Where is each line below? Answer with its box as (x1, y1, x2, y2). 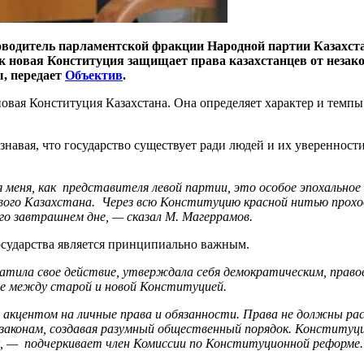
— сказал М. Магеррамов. (112, 209, 253, 223)
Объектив (65, 67, 123, 82)
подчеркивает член (24, 336, 133, 350)
